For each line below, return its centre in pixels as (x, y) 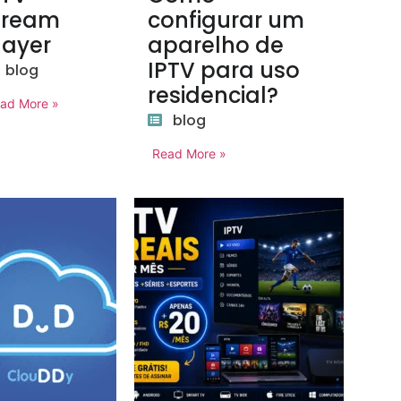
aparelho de (216, 45)
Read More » (190, 154)
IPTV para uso (224, 70)
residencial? (213, 95)
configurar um (226, 20)
